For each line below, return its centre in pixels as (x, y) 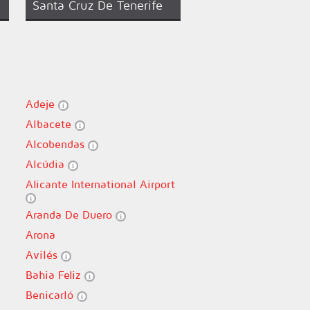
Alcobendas (56, 144)
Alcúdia (46, 164)
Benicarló (51, 295)
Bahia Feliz (55, 275)
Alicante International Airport (100, 184)
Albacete (50, 124)
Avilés (43, 255)
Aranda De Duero (70, 215)
